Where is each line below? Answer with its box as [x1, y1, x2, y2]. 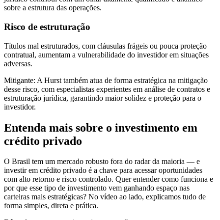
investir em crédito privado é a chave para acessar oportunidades [4, 166, 202, 175]
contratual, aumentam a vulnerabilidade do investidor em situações [4, 50, 209, 59]
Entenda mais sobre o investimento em [4, 121, 197, 134]
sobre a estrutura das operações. [4, 3, 102, 12]
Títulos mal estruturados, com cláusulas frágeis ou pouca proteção [4, 41, 207, 50]
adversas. [4, 59, 32, 68]
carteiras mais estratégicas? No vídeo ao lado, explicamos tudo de [4, 192, 206, 201]
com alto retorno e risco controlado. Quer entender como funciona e [4, 175, 213, 184]
